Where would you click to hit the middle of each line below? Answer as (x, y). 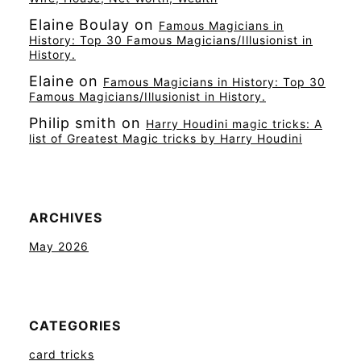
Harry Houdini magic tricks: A (234, 124)
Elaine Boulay (79, 25)
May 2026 (59, 247)
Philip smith (73, 123)
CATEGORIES (75, 326)
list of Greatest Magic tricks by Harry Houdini (166, 139)
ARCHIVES (66, 218)
